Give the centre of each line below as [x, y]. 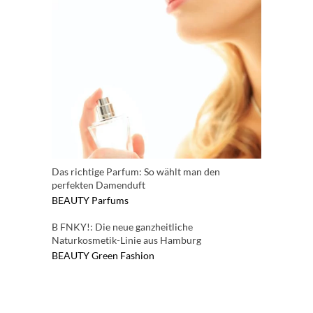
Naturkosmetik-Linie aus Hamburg [126, 240]
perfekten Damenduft [99, 184]
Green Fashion [123, 255]
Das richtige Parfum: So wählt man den [136, 171]
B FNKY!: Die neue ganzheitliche [122, 226]
